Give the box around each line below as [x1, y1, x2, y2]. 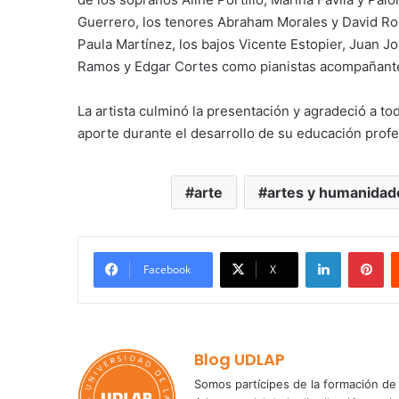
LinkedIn [340, 244, 387, 259]
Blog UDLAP [194, 348, 285, 371]
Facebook [143, 262, 191, 278]
